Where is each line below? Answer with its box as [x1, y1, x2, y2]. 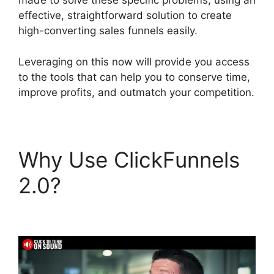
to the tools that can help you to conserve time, [18, 70, 250, 83]
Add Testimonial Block [18, 198, 241, 224]
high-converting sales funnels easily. [18, 24, 198, 37]
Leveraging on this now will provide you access [18, 55, 250, 68]
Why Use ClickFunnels [18, 146, 240, 172]
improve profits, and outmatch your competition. [18, 86, 254, 98]
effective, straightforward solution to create [18, 9, 232, 21]
